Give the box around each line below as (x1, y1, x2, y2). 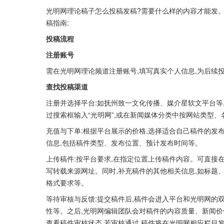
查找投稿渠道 (46, 81, 88, 91)
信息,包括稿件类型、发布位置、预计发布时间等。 (46, 137, 202, 147)
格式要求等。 (46, 177, 88, 187)
